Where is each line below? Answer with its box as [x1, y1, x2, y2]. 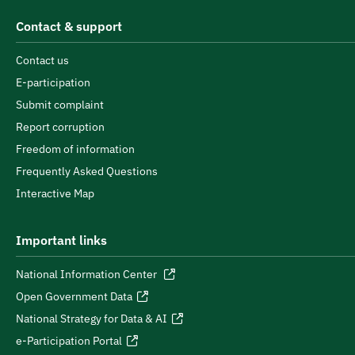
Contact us [16, 53, 69, 67]
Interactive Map [16, 186, 94, 200]
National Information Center [16, 267, 159, 281]
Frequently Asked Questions [16, 164, 158, 178]
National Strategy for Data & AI [16, 311, 167, 326]
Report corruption [16, 120, 105, 134]
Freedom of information [16, 142, 135, 156]
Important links [16, 232, 107, 248]
